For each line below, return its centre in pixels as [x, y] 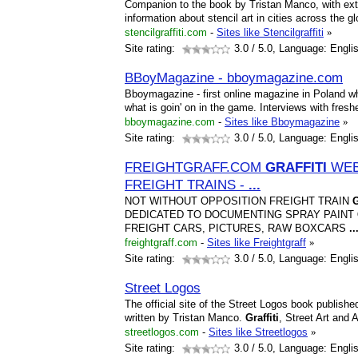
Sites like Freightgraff [257, 243]
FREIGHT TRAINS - [187, 185]
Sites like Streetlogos [258, 332]
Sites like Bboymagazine [282, 122]
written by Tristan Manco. [185, 318]
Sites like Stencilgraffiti [270, 32]
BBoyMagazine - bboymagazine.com [234, 78]
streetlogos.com [162, 332]
